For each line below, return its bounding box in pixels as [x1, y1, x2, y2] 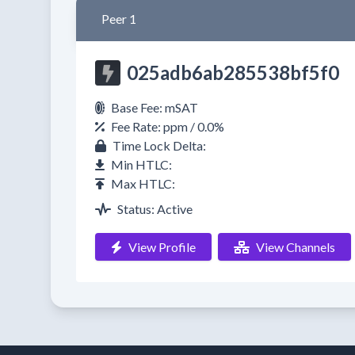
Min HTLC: [111, 157, 172, 172]
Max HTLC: [111, 176, 175, 191]
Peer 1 [101, 11, 136, 26]
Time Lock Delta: [113, 138, 206, 153]
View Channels [256, 239, 335, 254]
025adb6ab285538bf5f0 [127, 61, 339, 84]
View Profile [128, 239, 196, 254]
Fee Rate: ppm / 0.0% [111, 119, 224, 134]
